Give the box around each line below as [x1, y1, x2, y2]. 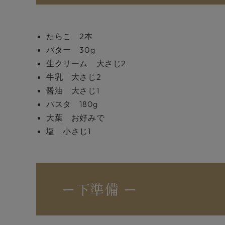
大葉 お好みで [46, 113, 105, 123]
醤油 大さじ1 [46, 85, 99, 95]
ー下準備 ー [61, 179, 138, 199]
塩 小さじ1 [46, 126, 91, 136]
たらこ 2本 [46, 31, 93, 41]
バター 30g [46, 45, 95, 55]
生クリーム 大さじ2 [46, 58, 126, 68]
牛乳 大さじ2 [46, 72, 101, 82]
